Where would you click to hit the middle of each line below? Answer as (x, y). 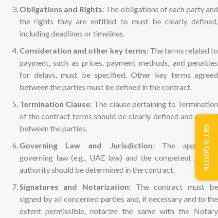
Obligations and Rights (61, 9)
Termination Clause (55, 104)
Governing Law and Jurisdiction (86, 145)
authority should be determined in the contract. (97, 170)
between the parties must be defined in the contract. (106, 87)
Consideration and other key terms (83, 50)
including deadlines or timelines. (72, 33)
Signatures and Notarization (74, 187)
